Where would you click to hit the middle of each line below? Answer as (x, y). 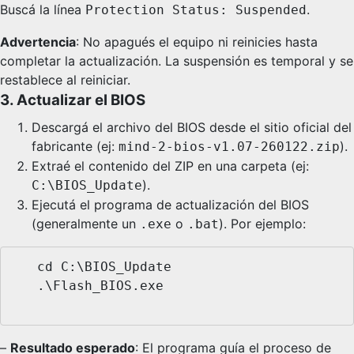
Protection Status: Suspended (196, 10)
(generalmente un (86, 224)
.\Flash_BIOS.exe (25, 285)
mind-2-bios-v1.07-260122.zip (229, 147)
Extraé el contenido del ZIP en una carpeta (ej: (170, 166)
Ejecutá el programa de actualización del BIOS (170, 205)
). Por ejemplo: (262, 224)
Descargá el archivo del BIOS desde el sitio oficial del (192, 128)
